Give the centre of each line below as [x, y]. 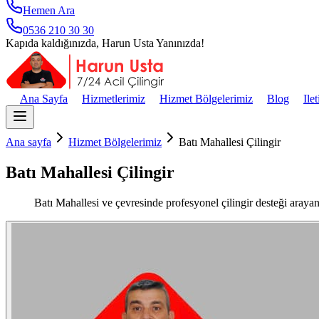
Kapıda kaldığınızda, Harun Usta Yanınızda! [105, 43]
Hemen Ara [49, 10]
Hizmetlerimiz [114, 99]
